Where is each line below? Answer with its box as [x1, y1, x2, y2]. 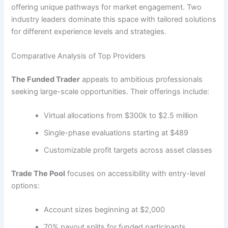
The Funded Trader [11, 74, 80, 84]
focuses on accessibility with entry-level [65, 168, 206, 178]
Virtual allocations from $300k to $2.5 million [44, 111, 198, 121]
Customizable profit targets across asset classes [44, 146, 213, 155]
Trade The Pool [11, 168, 66, 178]
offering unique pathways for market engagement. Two [11, 3, 202, 12]
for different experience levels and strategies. [11, 27, 167, 37]
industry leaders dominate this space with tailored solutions [11, 15, 217, 24]
